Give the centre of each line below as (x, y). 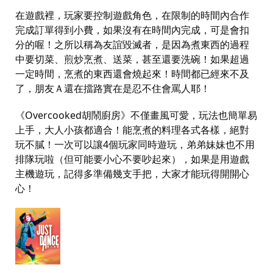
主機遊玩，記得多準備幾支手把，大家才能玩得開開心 (132, 174)
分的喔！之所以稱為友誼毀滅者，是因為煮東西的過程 (132, 45)
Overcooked (53, 115)
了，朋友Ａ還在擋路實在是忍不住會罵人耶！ (113, 89)
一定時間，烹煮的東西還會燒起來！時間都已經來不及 (132, 74)
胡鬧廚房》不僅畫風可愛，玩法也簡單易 (169, 115)
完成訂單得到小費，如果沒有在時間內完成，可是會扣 (132, 30)
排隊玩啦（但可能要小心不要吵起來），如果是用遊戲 (132, 159)
